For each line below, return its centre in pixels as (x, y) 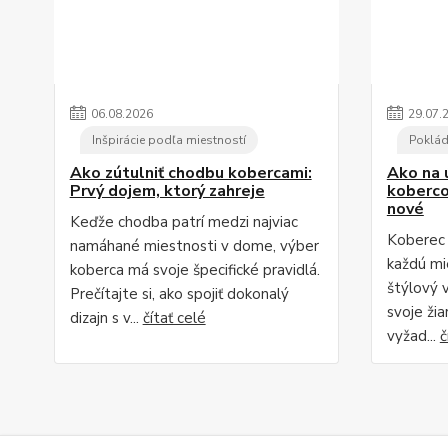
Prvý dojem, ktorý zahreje (167, 190)
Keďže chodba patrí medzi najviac (183, 221)
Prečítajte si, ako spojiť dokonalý (179, 293)
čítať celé (174, 317)
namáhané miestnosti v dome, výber (194, 245)
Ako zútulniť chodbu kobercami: (190, 172)
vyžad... (413, 335)
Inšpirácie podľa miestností (168, 139)
